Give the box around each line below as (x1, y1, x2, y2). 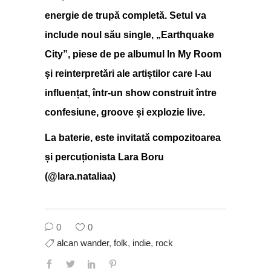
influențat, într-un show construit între (45, 88, 217, 99)
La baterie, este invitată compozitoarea (45, 132, 221, 143)
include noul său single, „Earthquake (45, 30, 214, 41)
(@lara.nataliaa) (45, 171, 116, 182)
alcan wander (57, 238, 109, 249)
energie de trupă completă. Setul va (45, 10, 206, 21)
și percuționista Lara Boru (45, 152, 164, 163)
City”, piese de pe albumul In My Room (45, 49, 221, 60)
